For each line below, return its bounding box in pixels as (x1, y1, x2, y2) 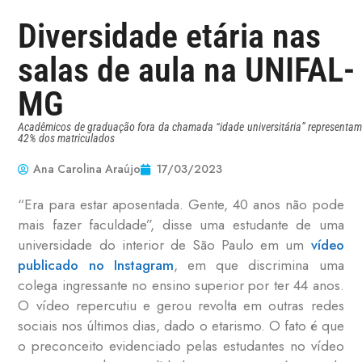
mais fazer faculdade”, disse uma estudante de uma (18, 215, 344, 235)
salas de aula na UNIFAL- (18, 50, 356, 90)
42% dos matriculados (18, 132, 116, 145)
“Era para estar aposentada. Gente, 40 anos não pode (18, 195, 344, 215)
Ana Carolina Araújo (33, 161, 141, 178)
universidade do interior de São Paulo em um (18, 235, 311, 255)
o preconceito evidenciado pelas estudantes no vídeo (18, 336, 344, 356)
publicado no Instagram (18, 255, 174, 276)
